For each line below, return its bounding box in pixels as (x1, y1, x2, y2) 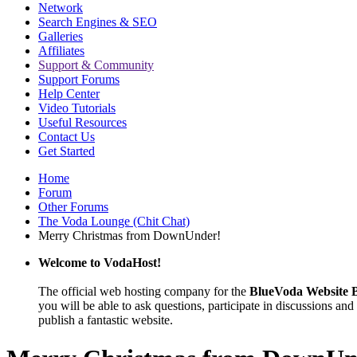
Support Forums (38, 73, 120, 86)
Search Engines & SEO (38, 15, 157, 29)
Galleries (38, 29, 83, 43)
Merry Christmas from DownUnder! (38, 229, 221, 242)
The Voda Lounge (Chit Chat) (38, 214, 190, 228)
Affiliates (38, 44, 84, 57)
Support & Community (38, 58, 154, 72)
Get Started (38, 144, 95, 158)
